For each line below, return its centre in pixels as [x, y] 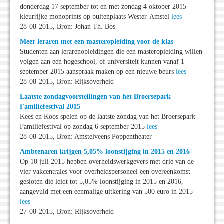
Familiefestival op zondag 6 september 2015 [83, 127]
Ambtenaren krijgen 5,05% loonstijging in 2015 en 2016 [105, 152]
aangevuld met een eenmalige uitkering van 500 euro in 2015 [106, 192]
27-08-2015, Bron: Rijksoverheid [67, 212]
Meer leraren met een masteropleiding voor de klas [97, 42]
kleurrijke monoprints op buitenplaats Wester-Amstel [96, 17]
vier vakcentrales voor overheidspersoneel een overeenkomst [105, 172]
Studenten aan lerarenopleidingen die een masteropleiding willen [111, 52]
